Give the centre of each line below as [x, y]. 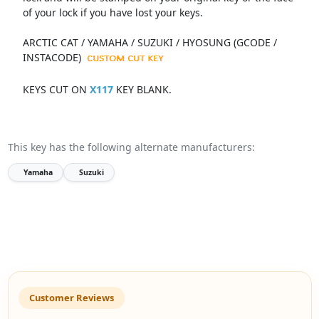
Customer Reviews [71, 298]
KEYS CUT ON [56, 89]
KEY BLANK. [142, 89]
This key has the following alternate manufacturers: [131, 147]
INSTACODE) [52, 57]
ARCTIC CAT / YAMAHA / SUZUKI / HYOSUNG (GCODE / [150, 42]
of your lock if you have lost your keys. [113, 12]
